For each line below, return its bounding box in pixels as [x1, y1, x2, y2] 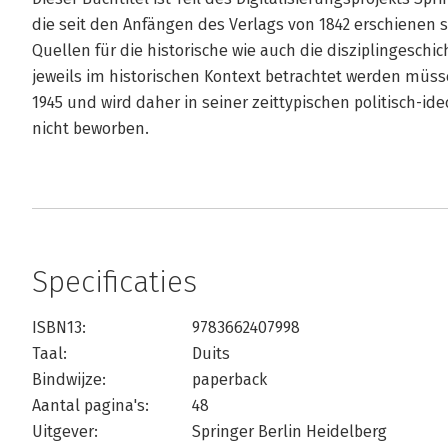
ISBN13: [32, 318, 86, 337]
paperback [192, 370, 267, 389]
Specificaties [32, 264, 197, 300]
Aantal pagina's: [32, 396, 149, 415]
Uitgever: [32, 422, 98, 441]
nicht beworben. [32, 119, 149, 138]
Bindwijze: [32, 370, 106, 389]
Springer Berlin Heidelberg [192, 422, 387, 441]
